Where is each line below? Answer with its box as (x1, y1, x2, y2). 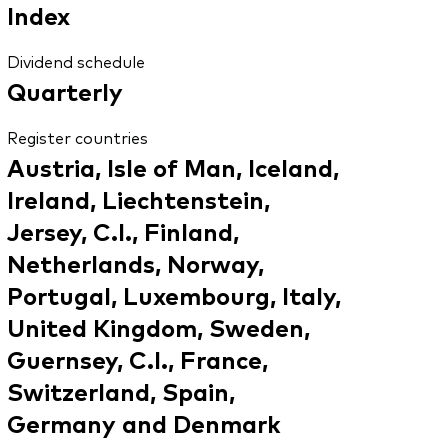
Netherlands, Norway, (6, 246, 264, 280)
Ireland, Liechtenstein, (6, 182, 270, 216)
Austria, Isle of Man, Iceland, (6, 150, 339, 184)
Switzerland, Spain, (6, 374, 235, 408)
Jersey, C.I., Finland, (6, 214, 239, 248)
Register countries (6, 126, 148, 149)
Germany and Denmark (6, 406, 281, 440)
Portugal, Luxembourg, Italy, (6, 278, 341, 312)
